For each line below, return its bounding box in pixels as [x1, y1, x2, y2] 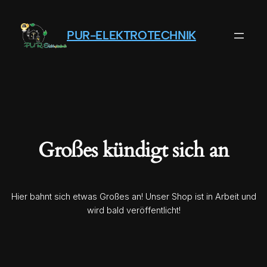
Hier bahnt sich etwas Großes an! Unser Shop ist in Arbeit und [11, 191, 256, 203]
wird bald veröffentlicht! [86, 205, 181, 216]
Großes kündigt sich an [38, 137, 229, 164]
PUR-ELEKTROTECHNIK [67, 28, 196, 43]
